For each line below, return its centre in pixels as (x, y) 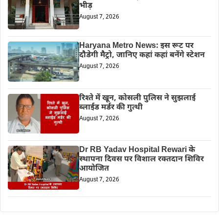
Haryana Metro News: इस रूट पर (136, 46)
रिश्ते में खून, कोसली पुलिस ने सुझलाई (137, 99)
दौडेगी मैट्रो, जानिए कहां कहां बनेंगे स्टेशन (142, 56)
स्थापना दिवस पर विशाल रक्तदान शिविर (141, 159)
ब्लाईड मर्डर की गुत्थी (111, 108)
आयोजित (94, 169)
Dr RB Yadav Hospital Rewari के (137, 150)
